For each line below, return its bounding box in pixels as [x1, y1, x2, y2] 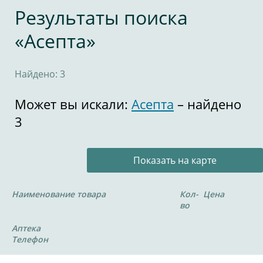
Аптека [12, 222, 41, 234]
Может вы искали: [15, 95, 131, 113]
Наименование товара [12, 188, 106, 200]
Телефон [12, 234, 48, 245]
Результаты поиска [15, 5, 188, 30]
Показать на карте [133, 154, 217, 167]
